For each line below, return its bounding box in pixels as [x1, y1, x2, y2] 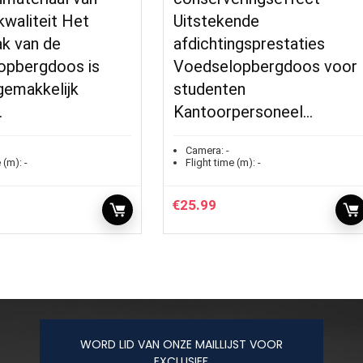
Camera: [186, 143, 224, 156]
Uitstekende [173, 11, 260, 31]
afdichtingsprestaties [173, 33, 326, 53]
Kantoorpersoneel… [173, 101, 314, 122]
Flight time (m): [186, 156, 256, 169]
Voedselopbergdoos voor [173, 56, 358, 76]
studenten [173, 79, 246, 99]
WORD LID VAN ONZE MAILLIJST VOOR [79, 335, 283, 352]
